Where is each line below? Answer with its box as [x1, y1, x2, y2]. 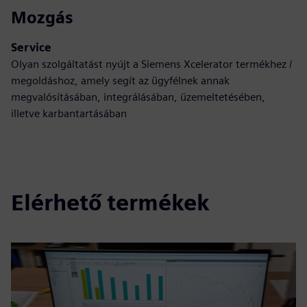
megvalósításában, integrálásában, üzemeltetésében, [11, 90, 265, 103]
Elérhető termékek [11, 189, 210, 216]
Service [11, 41, 51, 54]
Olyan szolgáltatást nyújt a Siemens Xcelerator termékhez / [11, 58, 292, 71]
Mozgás [11, 8, 73, 27]
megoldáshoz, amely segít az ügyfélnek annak [11, 74, 230, 87]
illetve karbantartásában [11, 107, 127, 120]
